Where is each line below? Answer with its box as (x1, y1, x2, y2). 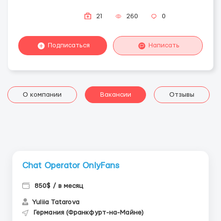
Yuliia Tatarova (30, 199, 79, 206)
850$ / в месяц (35, 183, 83, 189)
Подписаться (47, 42, 90, 49)
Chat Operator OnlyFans (22, 161, 120, 170)
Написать (148, 42, 180, 49)
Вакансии (100, 91, 131, 98)
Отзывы (169, 91, 195, 98)
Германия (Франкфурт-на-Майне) (34, 209, 144, 216)
